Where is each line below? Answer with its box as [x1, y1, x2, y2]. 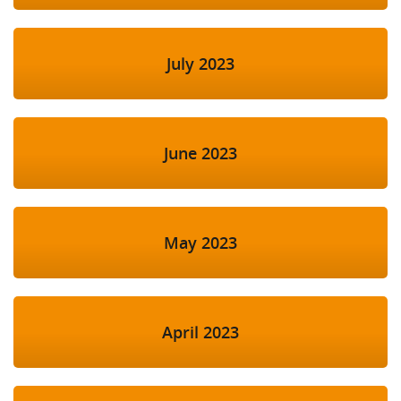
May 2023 [164, 232, 237, 254]
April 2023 [162, 321, 239, 344]
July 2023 [166, 53, 235, 75]
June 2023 [164, 142, 237, 165]
